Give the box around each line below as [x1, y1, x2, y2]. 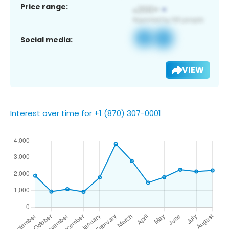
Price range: [20, 1, 68, 12]
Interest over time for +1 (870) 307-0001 [10, 107, 161, 119]
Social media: [20, 34, 73, 45]
